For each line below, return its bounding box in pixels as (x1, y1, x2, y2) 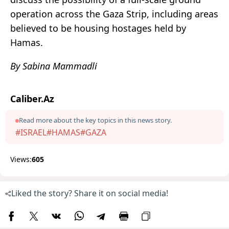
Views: (10, 154, 32, 165)
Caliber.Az (10, 93, 54, 105)
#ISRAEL (15, 127, 47, 139)
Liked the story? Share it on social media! (11, 188, 168, 199)
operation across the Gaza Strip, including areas (10, 8, 218, 20)
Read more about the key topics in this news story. (19, 116, 172, 125)
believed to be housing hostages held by (10, 22, 186, 35)
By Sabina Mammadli (10, 60, 97, 73)
